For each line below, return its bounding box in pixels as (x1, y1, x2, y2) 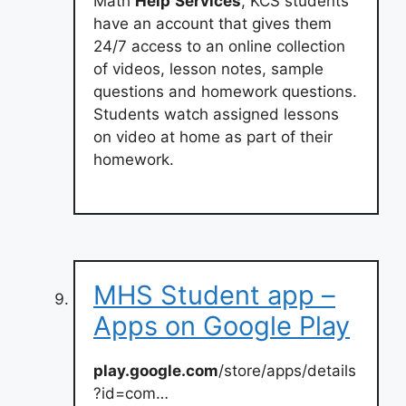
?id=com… (93, 383, 169, 402)
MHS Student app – (93, 278, 335, 311)
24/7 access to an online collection (93, 37, 345, 55)
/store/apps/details (218, 361, 356, 380)
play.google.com (93, 361, 218, 380)
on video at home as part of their (93, 128, 333, 146)
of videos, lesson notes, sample (93, 60, 324, 78)
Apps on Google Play (93, 309, 350, 342)
